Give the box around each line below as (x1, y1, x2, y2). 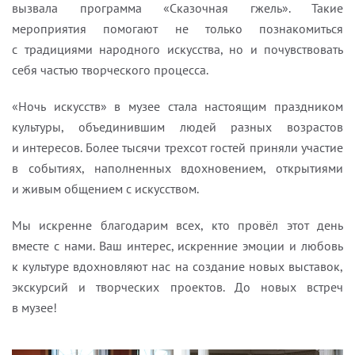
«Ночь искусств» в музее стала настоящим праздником (12, 98, 343, 114)
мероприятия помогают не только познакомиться (12, 21, 343, 36)
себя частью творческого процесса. (12, 62, 208, 78)
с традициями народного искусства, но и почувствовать (12, 41, 343, 57)
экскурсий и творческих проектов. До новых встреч (12, 279, 343, 295)
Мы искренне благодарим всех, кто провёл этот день (12, 217, 343, 233)
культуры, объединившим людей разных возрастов (12, 119, 343, 135)
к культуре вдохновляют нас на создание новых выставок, (12, 258, 343, 274)
